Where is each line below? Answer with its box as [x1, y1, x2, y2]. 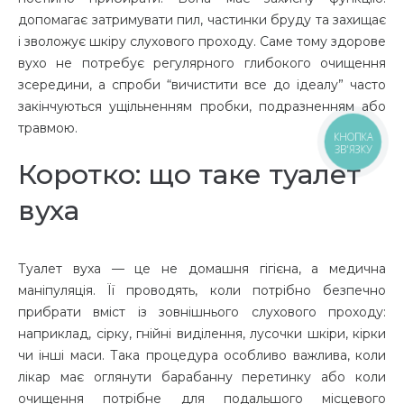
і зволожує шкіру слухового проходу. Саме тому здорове [18, 33, 386, 50]
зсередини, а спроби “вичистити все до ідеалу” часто [18, 77, 386, 94]
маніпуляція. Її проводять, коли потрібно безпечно [18, 282, 386, 299]
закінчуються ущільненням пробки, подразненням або [18, 98, 386, 115]
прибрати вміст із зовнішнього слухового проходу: [18, 304, 386, 321]
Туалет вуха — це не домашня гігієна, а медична [18, 261, 386, 278]
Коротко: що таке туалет [18, 158, 361, 192]
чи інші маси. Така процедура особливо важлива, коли [18, 347, 386, 364]
